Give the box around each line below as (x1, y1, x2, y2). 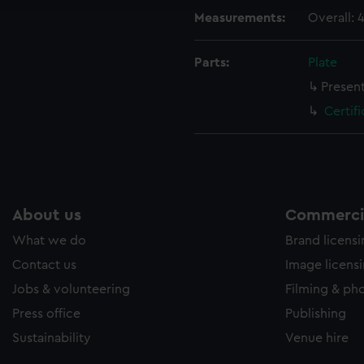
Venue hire (285, 331, 349, 344)
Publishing (285, 307, 346, 320)
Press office (12, 307, 80, 320)
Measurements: (194, 11, 285, 24)
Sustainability (12, 331, 91, 344)
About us (12, 207, 81, 223)
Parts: (194, 56, 229, 69)
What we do (12, 234, 86, 247)
